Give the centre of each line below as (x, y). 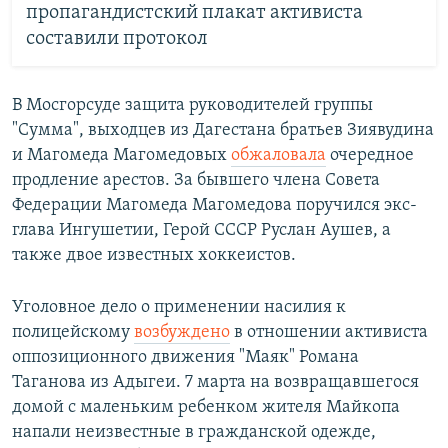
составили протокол (116, 39)
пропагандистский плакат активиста (194, 13)
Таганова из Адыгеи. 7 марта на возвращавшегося (215, 382)
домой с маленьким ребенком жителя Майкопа (206, 407)
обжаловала (278, 155)
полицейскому (73, 332)
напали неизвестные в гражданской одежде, (194, 432)
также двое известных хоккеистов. (154, 255)
